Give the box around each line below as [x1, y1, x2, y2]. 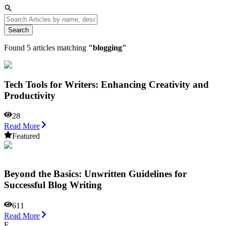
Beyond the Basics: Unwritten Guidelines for [4, 168, 187, 179]
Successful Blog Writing [4, 179, 102, 190]
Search [8, 26, 29, 34]
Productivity [4, 90, 55, 101]
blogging [93, 43, 122, 52]
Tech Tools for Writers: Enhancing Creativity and [4, 79, 209, 90]
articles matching [33, 43, 86, 52]
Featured [12, 132, 40, 141]
